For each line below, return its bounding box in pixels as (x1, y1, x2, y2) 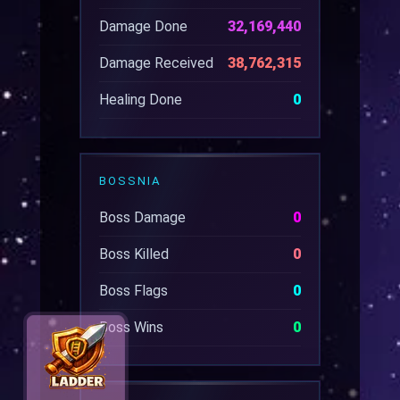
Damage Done (98, 18, 187, 35)
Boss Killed (98, 246, 169, 262)
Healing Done (98, 91, 182, 108)
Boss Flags (98, 282, 168, 299)
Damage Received (98, 54, 213, 71)
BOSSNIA (98, 174, 162, 187)
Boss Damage (98, 209, 186, 226)
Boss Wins (98, 319, 163, 336)
